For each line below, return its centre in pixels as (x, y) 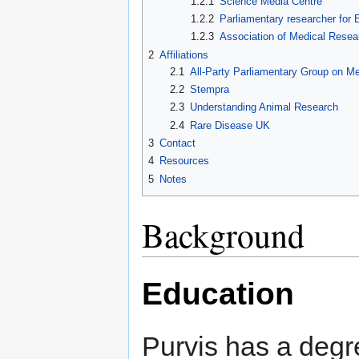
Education (218, 294)
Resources (184, 161)
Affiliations (184, 54)
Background (223, 235)
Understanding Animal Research (264, 107)
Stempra (209, 90)
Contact (177, 143)
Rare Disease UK (230, 125)
